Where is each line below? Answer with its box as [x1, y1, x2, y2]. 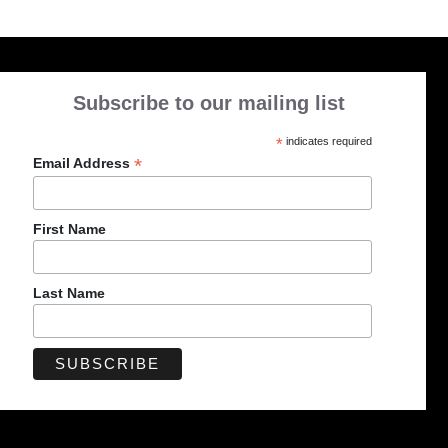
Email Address [32, 155, 134, 172]
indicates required [282, 135, 372, 148]
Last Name [32, 284, 105, 301]
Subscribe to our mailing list [73, 92, 346, 115]
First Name [32, 220, 106, 237]
